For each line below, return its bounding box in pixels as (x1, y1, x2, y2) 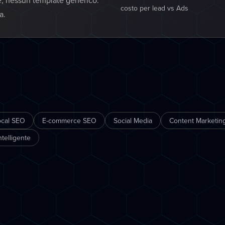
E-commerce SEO (42, 116, 96, 126)
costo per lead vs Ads (121, 3, 188, 13)
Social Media (114, 116, 152, 126)
